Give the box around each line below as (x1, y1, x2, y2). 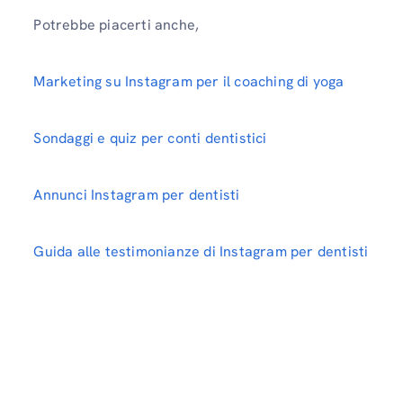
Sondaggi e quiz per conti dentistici (33, 129, 267, 148)
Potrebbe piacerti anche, (33, 14, 200, 34)
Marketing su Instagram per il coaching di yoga (33, 71, 345, 91)
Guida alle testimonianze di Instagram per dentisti (33, 242, 369, 262)
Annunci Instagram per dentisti (33, 185, 240, 205)
